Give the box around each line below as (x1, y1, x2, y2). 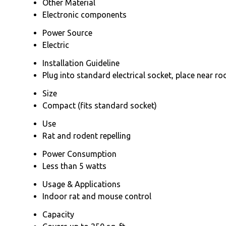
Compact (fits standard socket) (42, 100, 157, 110)
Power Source (42, 28, 92, 37)
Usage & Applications (42, 179, 121, 189)
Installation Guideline (42, 58, 120, 68)
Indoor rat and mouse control (42, 191, 151, 201)
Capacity (42, 209, 74, 219)
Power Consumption (42, 149, 117, 158)
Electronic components (42, 10, 127, 19)
